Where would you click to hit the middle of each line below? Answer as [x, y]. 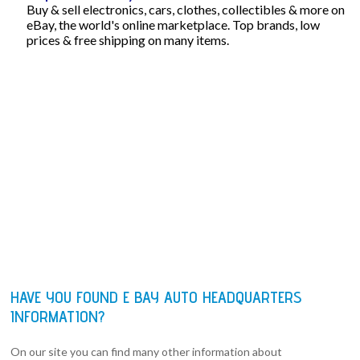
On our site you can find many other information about [147, 351]
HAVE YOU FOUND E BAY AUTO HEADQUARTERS [156, 297]
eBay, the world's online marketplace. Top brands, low [174, 24]
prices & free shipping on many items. [128, 39]
